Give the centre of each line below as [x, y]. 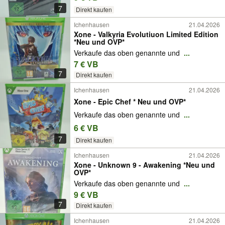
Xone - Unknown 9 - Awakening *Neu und [144, 165]
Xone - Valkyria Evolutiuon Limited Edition [146, 34]
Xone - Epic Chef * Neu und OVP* [162, 101]
